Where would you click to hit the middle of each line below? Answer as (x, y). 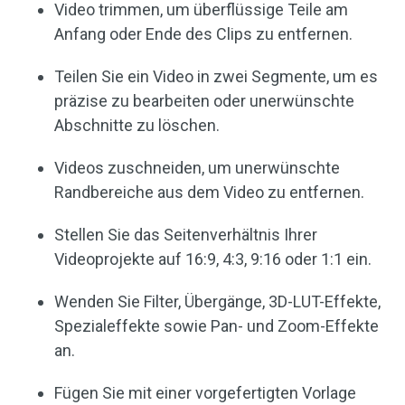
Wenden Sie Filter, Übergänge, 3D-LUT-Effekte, (217, 302)
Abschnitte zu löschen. (137, 126)
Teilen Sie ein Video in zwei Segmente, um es (216, 77)
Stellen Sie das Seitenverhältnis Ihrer (186, 235)
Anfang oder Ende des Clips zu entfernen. (203, 34)
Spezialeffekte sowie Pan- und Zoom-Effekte (217, 326)
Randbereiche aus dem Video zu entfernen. (209, 193)
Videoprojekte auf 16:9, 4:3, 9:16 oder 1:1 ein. (213, 259)
